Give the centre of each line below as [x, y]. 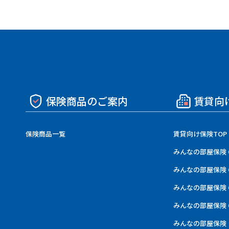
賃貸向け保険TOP [200, 133]
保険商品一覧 [45, 133]
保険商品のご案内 [87, 101]
